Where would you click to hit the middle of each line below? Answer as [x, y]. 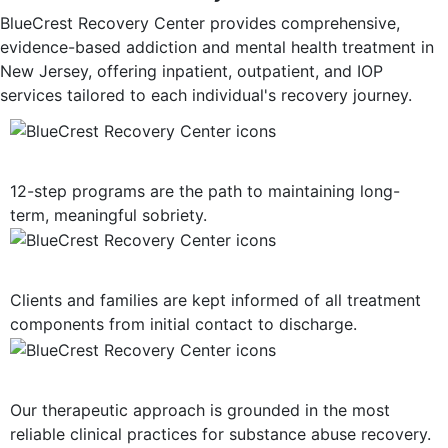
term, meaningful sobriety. [108, 214]
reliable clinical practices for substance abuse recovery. [220, 433]
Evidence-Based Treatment [166, 375]
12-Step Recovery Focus [149, 156]
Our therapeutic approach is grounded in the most [200, 409]
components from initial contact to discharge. [183, 324]
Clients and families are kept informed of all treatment [215, 300]
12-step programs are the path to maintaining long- [205, 190]
